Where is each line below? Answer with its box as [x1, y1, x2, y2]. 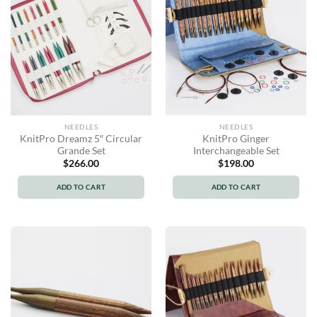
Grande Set [57, 145, 105, 157]
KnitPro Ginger [202, 133, 270, 145]
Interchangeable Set [192, 145, 279, 157]
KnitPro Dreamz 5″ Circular [20, 133, 142, 145]
